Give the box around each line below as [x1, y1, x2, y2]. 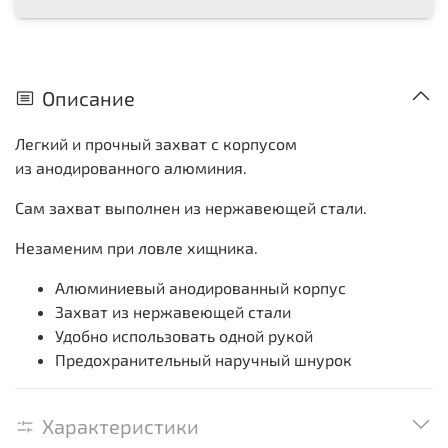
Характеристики [42, 413, 199, 438]
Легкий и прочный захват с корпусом [15, 133, 297, 153]
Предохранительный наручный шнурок [55, 349, 352, 369]
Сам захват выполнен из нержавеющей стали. [15, 197, 367, 217]
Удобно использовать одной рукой [55, 325, 313, 345]
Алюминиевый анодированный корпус [55, 277, 346, 297]
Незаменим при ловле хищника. [15, 237, 258, 257]
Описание [42, 85, 135, 110]
